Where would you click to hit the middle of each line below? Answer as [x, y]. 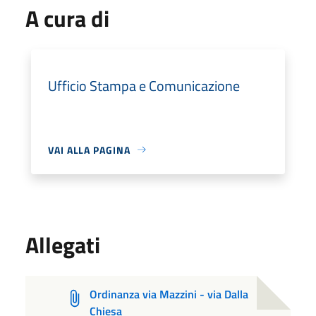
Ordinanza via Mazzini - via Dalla [169, 294]
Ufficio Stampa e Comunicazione [144, 85]
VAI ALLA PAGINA [89, 150]
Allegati [63, 244]
